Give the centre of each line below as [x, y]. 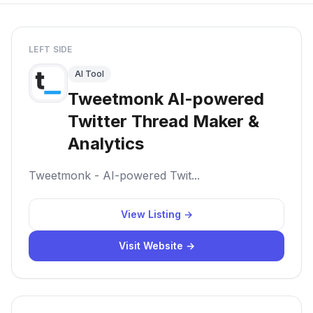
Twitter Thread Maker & [163, 121]
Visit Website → [156, 246]
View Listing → [156, 214]
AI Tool [89, 74]
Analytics [106, 144]
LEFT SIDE [51, 49]
